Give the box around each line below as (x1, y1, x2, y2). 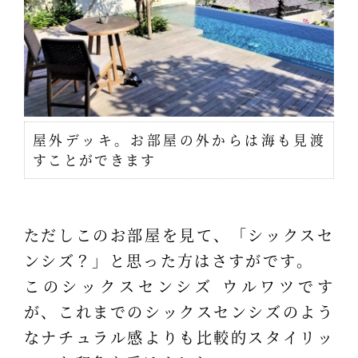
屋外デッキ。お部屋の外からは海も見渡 (32, 130, 326, 150)
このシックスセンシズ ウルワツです (23, 274, 335, 296)
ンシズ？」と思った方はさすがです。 (23, 249, 314, 271)
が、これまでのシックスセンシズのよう (23, 300, 335, 322)
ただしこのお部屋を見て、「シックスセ (23, 223, 335, 245)
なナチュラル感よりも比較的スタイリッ (23, 325, 335, 348)
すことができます (32, 150, 157, 170)
